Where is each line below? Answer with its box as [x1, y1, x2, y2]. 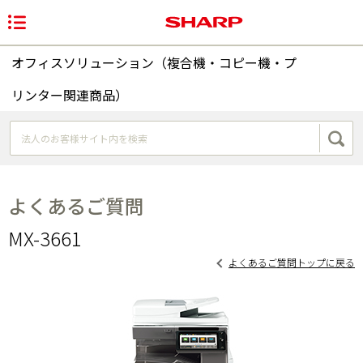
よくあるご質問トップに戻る [228, 254, 355, 269]
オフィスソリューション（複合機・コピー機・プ [11, 53, 297, 72]
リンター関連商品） [11, 85, 128, 105]
